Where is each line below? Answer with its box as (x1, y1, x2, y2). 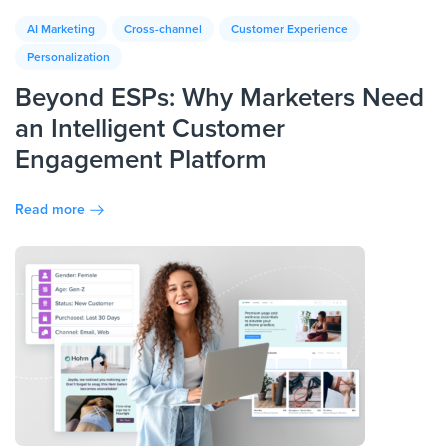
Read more (15, 198, 85, 220)
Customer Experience (231, 20, 348, 38)
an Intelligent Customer (15, 109, 285, 147)
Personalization (27, 48, 110, 66)
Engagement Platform (15, 140, 267, 178)
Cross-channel (124, 20, 202, 38)
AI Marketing (27, 20, 95, 38)
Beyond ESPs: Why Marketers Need (15, 78, 424, 116)
